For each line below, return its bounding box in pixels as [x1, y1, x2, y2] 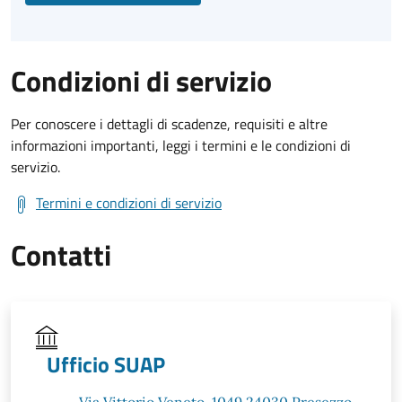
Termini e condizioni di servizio [36, 191, 222, 214]
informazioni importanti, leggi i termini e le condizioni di [11, 134, 351, 156]
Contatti [11, 232, 111, 276]
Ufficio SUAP [47, 347, 165, 380]
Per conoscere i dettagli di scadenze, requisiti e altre [11, 112, 328, 135]
